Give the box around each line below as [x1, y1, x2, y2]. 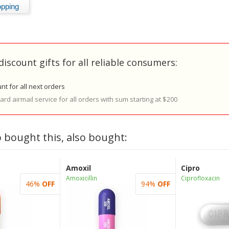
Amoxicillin [65, 174, 97, 182]
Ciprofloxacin [181, 174, 220, 182]
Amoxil [65, 163, 91, 173]
